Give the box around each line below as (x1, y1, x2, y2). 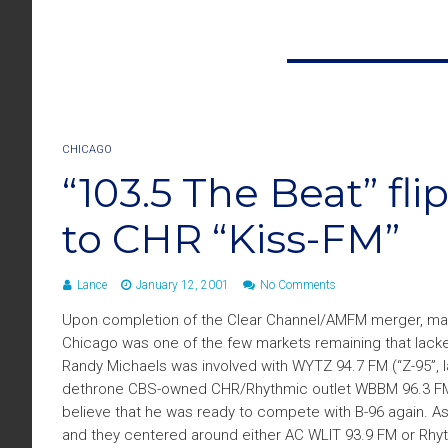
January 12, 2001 (136, 278, 229, 293)
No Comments (260, 278, 336, 293)
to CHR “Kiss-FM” (62, 214, 400, 264)
